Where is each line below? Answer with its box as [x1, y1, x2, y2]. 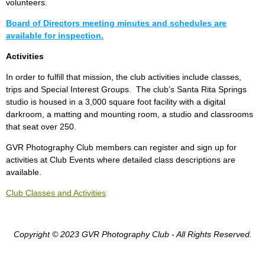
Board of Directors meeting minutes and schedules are [6, 18, 227, 28]
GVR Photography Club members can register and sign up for [6, 143, 237, 153]
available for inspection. [6, 31, 104, 41]
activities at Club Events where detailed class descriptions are [6, 155, 235, 165]
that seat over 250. [6, 122, 76, 132]
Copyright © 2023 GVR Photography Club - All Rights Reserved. [13, 230, 252, 240]
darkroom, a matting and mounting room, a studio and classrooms [6, 109, 253, 119]
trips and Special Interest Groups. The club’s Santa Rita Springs [6, 85, 247, 95]
